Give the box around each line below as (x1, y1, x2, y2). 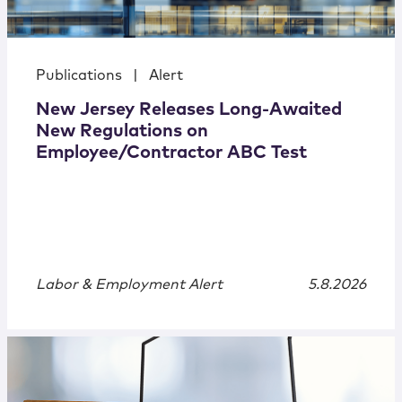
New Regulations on (36, 122, 208, 141)
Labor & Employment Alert (36, 277, 223, 293)
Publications (36, 68, 122, 83)
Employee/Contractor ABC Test (36, 144, 307, 162)
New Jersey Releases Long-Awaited (36, 100, 342, 119)
